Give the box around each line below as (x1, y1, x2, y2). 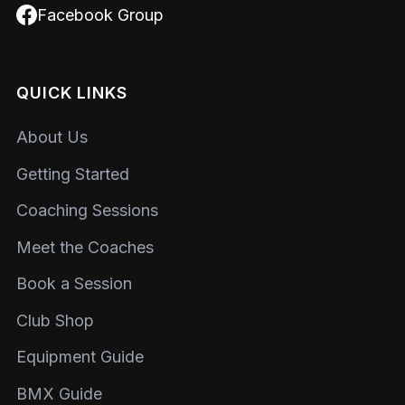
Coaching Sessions (16, 201, 158, 221)
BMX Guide (16, 383, 102, 403)
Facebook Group (36, 5, 164, 25)
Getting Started (16, 164, 129, 184)
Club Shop (16, 310, 94, 330)
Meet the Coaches (16, 237, 154, 257)
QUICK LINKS (16, 82, 127, 102)
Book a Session (16, 274, 132, 294)
